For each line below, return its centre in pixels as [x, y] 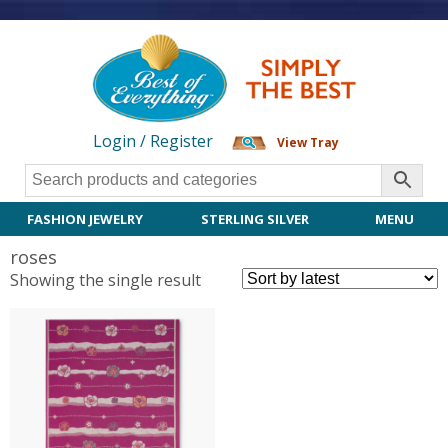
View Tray [307, 142]
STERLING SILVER [255, 218]
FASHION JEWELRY [85, 218]
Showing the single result [105, 279]
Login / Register [152, 140]
